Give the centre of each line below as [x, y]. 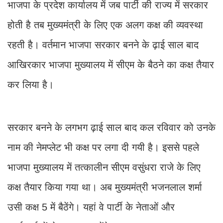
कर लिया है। [31, 84]
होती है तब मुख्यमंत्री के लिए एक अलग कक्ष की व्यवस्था [105, 25]
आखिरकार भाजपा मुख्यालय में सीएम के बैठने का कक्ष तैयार [111, 64]
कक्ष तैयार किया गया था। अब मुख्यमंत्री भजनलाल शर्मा [105, 187]
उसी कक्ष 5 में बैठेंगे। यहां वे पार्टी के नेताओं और [91, 207]
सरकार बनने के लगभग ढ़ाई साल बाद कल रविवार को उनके [111, 127]
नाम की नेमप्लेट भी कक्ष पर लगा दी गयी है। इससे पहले [103, 147]
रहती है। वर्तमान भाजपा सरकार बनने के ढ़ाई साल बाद [103, 45]
